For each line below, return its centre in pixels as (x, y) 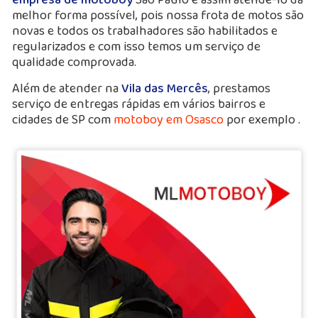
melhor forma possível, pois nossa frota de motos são (158, 15)
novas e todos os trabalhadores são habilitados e (145, 31)
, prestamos (240, 88)
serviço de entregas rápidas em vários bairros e (139, 104)
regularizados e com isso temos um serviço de (137, 46)
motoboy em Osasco (169, 119)
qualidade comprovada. (75, 62)
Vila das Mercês (165, 88)
